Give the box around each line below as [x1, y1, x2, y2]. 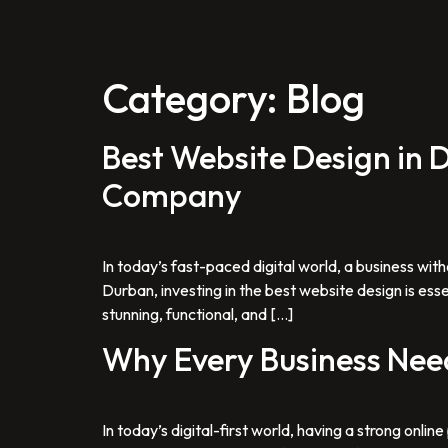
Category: [102, 73, 286, 123]
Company [102, 175, 242, 215]
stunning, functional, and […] [102, 304, 293, 324]
